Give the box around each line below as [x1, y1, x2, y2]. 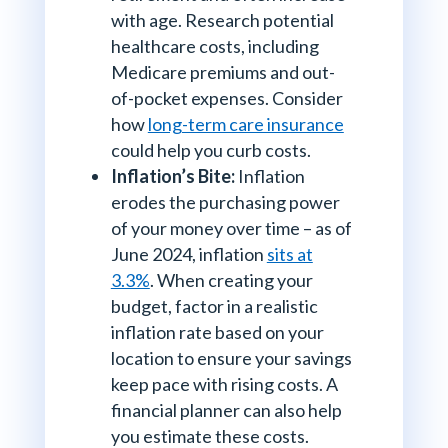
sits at [266, 243, 313, 266]
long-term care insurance [147, 113, 344, 136]
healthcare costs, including [110, 35, 319, 58]
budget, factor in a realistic [110, 295, 318, 318]
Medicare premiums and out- [110, 61, 335, 84]
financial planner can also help [110, 399, 342, 422]
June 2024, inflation [110, 243, 267, 266]
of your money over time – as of [110, 217, 352, 240]
